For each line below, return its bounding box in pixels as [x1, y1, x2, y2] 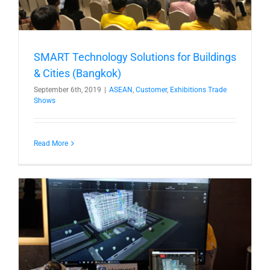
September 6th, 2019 [34, 85, 101, 94]
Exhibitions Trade [170, 85, 227, 94]
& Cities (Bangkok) [34, 66, 121, 80]
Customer [136, 85, 167, 94]
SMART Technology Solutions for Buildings [34, 50, 236, 63]
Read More [34, 139, 68, 148]
